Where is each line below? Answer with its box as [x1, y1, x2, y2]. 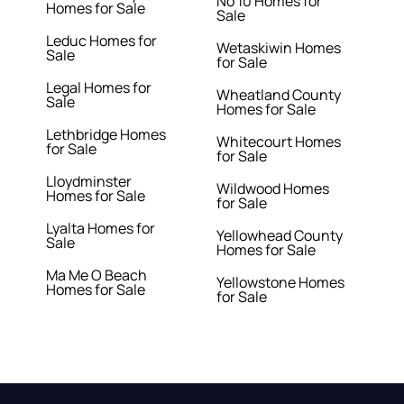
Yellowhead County [216, 225, 343, 246]
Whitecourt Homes [216, 132, 341, 152]
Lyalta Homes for [46, 218, 156, 239]
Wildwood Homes [216, 179, 329, 199]
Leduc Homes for [46, 31, 158, 51]
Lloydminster [46, 171, 133, 192]
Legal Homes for [46, 78, 152, 98]
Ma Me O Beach [46, 265, 148, 286]
